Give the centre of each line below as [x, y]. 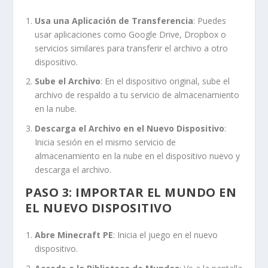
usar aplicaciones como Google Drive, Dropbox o [131, 34]
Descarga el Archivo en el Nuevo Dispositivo [130, 129]
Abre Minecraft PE [74, 235]
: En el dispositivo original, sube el [165, 81]
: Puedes [210, 20]
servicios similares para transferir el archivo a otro [132, 48]
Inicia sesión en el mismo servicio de [106, 142]
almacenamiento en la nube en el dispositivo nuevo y [138, 156]
